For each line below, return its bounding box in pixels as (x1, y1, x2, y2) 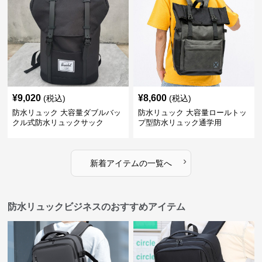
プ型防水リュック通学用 (137, 118, 222, 127)
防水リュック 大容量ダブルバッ (12, 108, 122, 117)
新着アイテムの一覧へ (89, 158, 172, 168)
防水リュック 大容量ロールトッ (137, 108, 247, 117)
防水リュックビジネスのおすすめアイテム (8, 202, 186, 212)
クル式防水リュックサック (12, 118, 104, 127)
